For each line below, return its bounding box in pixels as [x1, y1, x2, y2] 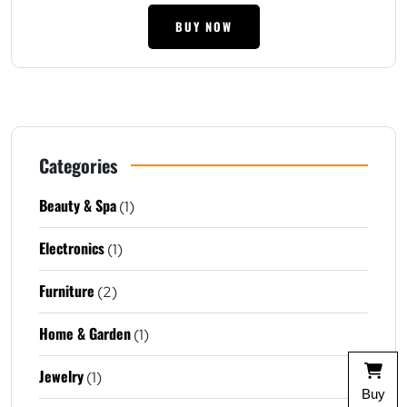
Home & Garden [39, 322, 131, 344]
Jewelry [39, 364, 84, 387]
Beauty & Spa [39, 194, 116, 216]
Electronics [39, 236, 104, 259]
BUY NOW [174, 16, 233, 35]
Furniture [39, 279, 94, 302]
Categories [39, 151, 117, 179]
